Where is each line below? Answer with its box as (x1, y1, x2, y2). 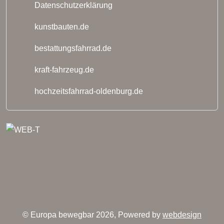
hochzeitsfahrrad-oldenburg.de (32, 87, 143, 96)
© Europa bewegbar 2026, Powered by (22, 210, 162, 219)
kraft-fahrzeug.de (32, 65, 94, 74)
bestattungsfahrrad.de (32, 44, 111, 53)
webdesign (162, 210, 201, 219)
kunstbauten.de (32, 22, 89, 31)
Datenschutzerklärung (32, 1, 112, 10)
